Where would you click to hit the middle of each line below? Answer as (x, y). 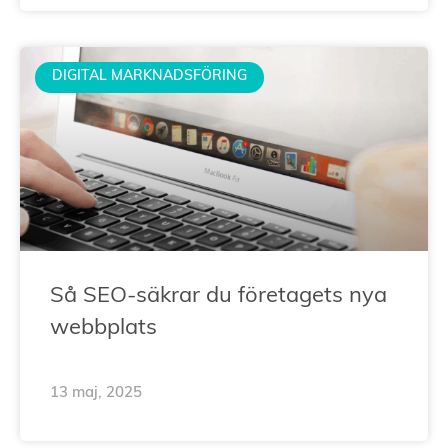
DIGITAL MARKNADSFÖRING (149, 77)
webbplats (103, 328)
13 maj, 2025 (96, 393)
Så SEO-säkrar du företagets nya (218, 296)
